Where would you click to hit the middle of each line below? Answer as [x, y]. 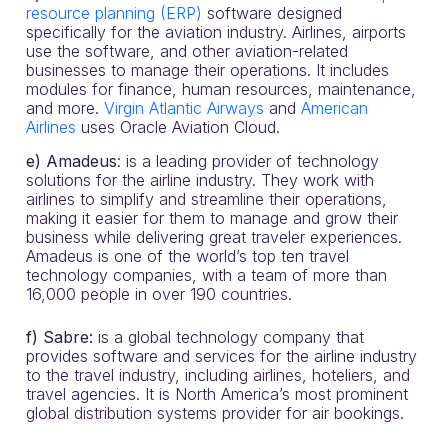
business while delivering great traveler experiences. [214, 237]
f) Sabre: [62, 337]
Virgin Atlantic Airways [184, 108]
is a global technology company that [231, 337]
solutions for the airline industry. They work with [200, 180]
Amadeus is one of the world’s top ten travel [187, 256]
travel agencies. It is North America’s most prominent [217, 394]
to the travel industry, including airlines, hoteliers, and [218, 375]
